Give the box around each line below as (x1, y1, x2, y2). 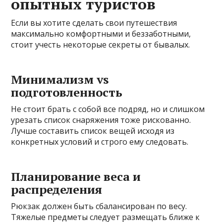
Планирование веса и (11, 168, 141, 185)
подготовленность (11, 84, 123, 101)
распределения (11, 181, 103, 198)
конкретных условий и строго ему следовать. (11, 136, 189, 148)
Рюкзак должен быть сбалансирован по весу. (11, 201, 187, 212)
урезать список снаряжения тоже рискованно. (11, 114, 191, 126)
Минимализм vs (11, 71, 109, 88)
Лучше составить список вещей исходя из (11, 125, 175, 137)
